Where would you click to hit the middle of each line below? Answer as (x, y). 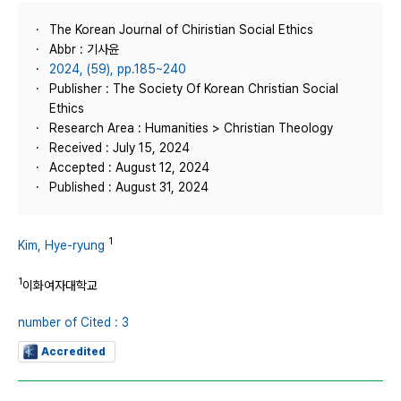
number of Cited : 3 (73, 323)
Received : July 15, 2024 (119, 148)
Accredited (73, 352)
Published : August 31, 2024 (129, 187)
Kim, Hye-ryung (61, 245)
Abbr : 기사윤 (84, 49)
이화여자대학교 (60, 285)
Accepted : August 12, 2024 (129, 167)
